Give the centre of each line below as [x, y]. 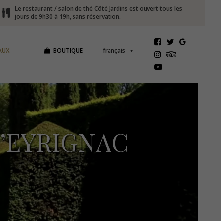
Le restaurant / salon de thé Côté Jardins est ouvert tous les [99, 9]
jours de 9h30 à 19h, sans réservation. [68, 17]
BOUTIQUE [68, 51]
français [114, 51]
